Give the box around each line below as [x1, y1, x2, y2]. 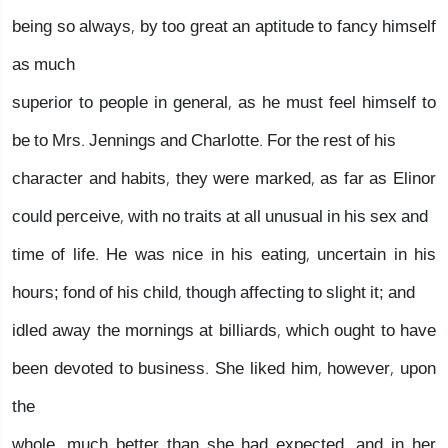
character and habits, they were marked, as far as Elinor [12, 160, 436, 197]
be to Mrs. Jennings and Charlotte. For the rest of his [12, 122, 396, 159]
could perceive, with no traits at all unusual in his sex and [12, 198, 428, 235]
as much [12, 46, 75, 83]
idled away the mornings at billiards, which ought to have [12, 312, 436, 349]
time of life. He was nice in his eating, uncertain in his [12, 236, 436, 273]
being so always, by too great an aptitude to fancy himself [12, 8, 436, 45]
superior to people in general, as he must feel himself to [12, 84, 436, 121]
